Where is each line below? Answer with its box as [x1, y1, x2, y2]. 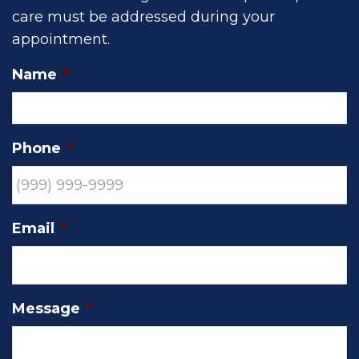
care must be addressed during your [12, 8, 275, 26]
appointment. [12, 30, 110, 48]
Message [12, 300, 80, 317]
